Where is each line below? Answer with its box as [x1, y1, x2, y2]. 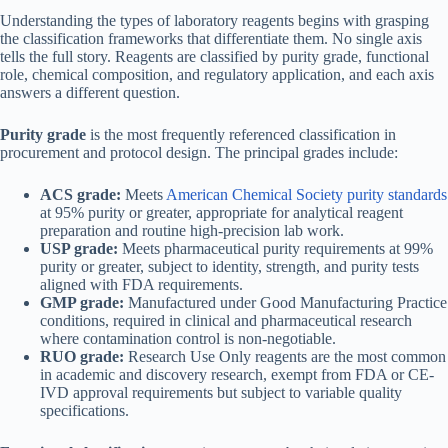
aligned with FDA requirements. [40, 276, 243, 294]
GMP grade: [40, 294, 124, 312]
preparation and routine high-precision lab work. [40, 222, 344, 240]
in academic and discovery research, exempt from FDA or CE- [40, 366, 434, 384]
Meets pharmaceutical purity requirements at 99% [118, 240, 433, 258]
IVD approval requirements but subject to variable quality [40, 384, 402, 402]
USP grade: [40, 240, 118, 258]
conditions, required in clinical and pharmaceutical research [40, 312, 412, 330]
